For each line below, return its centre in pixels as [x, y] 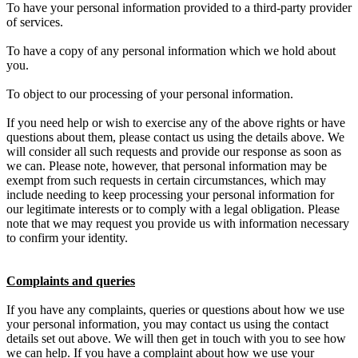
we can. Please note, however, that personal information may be [167, 165]
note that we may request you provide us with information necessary [178, 223]
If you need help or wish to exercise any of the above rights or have [176, 122]
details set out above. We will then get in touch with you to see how [176, 338]
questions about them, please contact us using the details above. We [175, 137]
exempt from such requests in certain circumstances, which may [166, 180]
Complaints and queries [71, 280]
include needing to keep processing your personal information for [170, 194]
